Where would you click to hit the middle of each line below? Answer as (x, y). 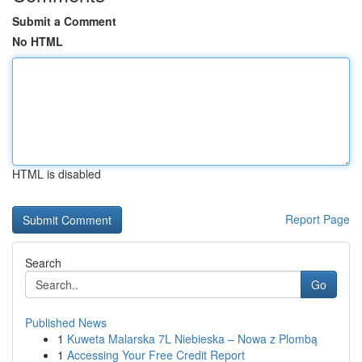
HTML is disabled (57, 174)
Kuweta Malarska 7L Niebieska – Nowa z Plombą (192, 339)
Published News (66, 322)
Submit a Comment (64, 21)
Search (43, 263)
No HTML (38, 41)
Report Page (318, 219)
